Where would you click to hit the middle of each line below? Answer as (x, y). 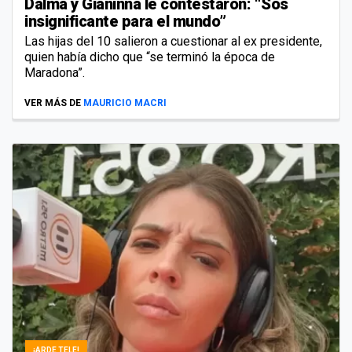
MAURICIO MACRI (125, 103)
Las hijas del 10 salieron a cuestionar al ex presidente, (173, 41)
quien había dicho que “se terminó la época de (150, 57)
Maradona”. (55, 72)
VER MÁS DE (53, 103)
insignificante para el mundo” (125, 21)
